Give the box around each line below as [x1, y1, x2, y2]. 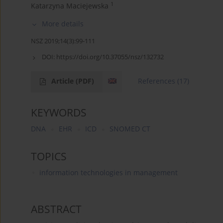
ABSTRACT [31, 202, 82, 217]
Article [51, 76, 76, 86]
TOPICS [31, 149, 67, 164]
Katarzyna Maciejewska [31, 1, 109, 11]
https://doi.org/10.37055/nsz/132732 [56, 52, 164, 62]
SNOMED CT [110, 124, 150, 134]
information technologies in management [39, 168, 178, 178]
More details [42, 19, 84, 29]
